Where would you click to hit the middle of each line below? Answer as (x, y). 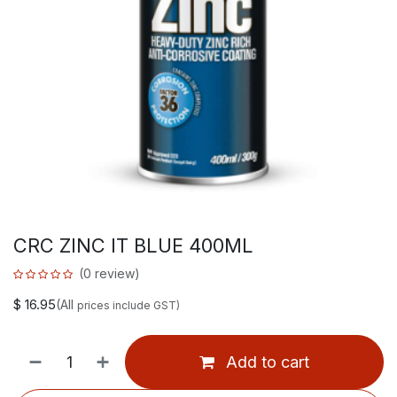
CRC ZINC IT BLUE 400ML (133, 245)
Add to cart (265, 362)
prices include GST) (128, 305)
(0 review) (109, 273)
